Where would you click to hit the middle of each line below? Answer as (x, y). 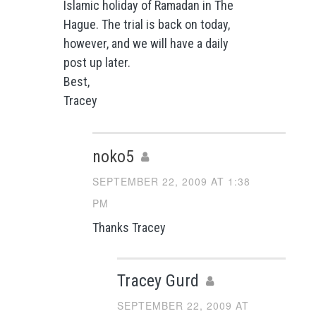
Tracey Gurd (158, 281)
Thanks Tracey (129, 228)
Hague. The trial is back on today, (146, 25)
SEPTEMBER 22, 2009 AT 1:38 (171, 181)
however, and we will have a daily (146, 44)
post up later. (97, 63)
